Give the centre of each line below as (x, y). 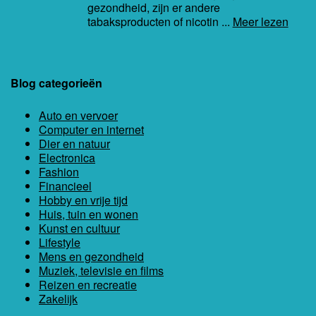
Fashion (59, 172)
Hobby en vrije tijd (83, 200)
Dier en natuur (74, 144)
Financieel (65, 186)
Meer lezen (260, 22)
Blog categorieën (56, 83)
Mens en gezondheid (91, 257)
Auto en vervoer (78, 116)
